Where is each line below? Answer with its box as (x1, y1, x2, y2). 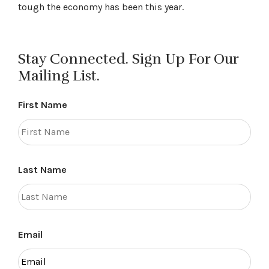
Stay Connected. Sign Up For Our (18, 50, 238, 68)
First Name (18, 99, 67, 110)
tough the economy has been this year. (18, 1, 184, 13)
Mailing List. (18, 67, 100, 85)
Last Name (18, 164, 67, 175)
